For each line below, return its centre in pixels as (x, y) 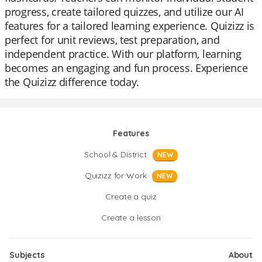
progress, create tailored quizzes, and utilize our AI (124, 12)
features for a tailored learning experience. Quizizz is (130, 26)
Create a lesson (131, 218)
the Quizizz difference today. (72, 82)
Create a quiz (131, 196)
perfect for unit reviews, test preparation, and (112, 40)
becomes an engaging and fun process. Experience (126, 68)
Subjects (27, 255)
